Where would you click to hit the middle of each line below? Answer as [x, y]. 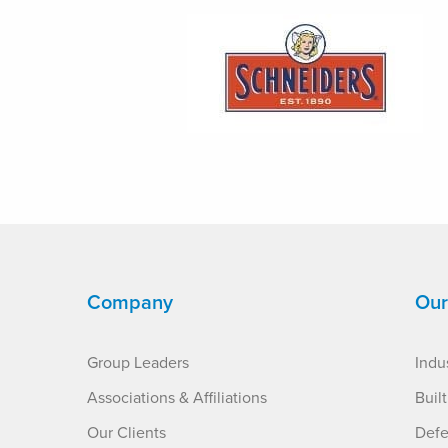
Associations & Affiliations [177, 398]
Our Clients [126, 433]
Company [130, 303]
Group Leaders [138, 363]
